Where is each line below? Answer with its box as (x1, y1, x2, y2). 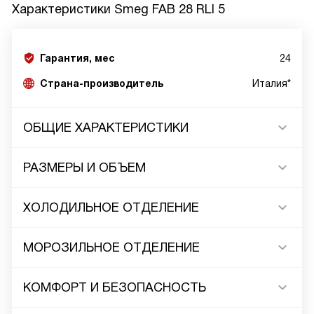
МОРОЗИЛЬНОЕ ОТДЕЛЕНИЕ (23, 240, 200, 254)
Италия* (252, 78, 291, 89)
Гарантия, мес (40, 53, 115, 64)
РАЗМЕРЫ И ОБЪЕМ (23, 161, 146, 175)
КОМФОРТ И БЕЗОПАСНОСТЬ (23, 280, 206, 294)
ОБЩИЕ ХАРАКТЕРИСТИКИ (23, 121, 189, 135)
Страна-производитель (40, 78, 163, 89)
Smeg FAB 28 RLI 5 (114, 2, 225, 16)
